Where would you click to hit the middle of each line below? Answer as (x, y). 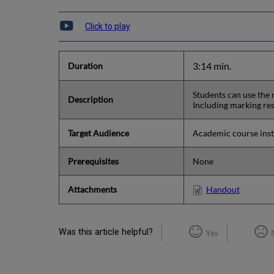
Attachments (93, 189)
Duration (86, 65)
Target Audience (99, 133)
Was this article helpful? (106, 232)
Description (91, 99)
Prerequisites (94, 161)
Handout (223, 189)
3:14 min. (212, 65)
